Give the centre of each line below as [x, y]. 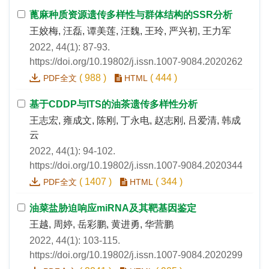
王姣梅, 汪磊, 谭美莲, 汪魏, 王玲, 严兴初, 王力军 [130, 31]
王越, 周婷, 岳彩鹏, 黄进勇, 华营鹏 [101, 225]
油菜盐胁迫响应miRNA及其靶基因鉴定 [113, 208]
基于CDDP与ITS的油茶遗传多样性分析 [113, 104]
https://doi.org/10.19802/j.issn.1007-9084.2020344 [136, 166]
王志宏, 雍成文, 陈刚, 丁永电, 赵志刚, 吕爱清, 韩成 [135, 121]
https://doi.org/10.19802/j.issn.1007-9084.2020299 [136, 255]
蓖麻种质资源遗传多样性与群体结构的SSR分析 [131, 15]
